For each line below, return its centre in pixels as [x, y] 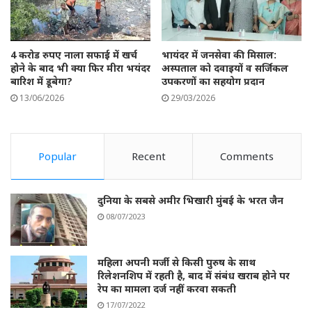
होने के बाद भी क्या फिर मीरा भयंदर [80, 68]
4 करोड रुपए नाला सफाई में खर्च [74, 54]
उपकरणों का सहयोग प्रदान [213, 81]
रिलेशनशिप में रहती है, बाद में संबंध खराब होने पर [194, 275]
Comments [247, 156]
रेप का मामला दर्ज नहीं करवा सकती [167, 288]
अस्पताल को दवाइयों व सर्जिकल [225, 68]
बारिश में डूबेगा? [41, 81]
